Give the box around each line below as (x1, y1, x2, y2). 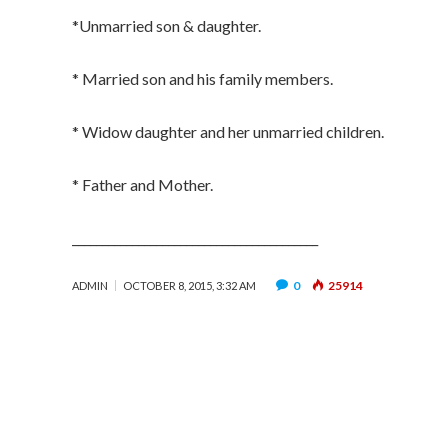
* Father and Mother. (72, 175, 213, 194)
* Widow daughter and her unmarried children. (72, 122, 384, 141)
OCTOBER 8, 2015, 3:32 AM (123, 279, 256, 292)
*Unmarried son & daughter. (72, 16, 261, 35)
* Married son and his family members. (72, 69, 333, 88)
